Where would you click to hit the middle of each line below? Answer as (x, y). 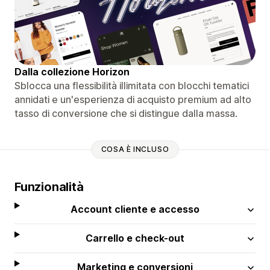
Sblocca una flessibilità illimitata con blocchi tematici (132, 85)
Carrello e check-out (135, 238)
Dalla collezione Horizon (72, 71)
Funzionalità (49, 187)
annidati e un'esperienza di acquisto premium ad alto (133, 99)
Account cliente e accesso (135, 209)
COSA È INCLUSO (135, 149)
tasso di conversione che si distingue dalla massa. (126, 113)
